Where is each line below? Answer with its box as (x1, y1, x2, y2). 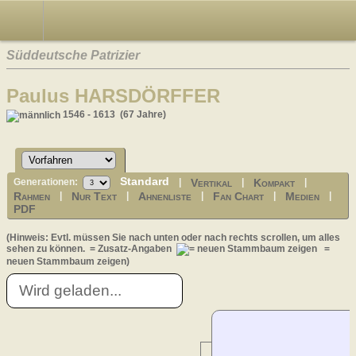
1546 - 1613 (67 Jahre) (60, 109, 166, 120)
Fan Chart (213, 190, 265, 203)
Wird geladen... (15, 281, 122, 299)
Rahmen (14, 190, 51, 203)
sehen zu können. (6, 242, 87, 254)
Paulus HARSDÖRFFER (6, 85, 220, 106)
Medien (285, 190, 320, 203)
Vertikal (191, 176, 233, 190)
